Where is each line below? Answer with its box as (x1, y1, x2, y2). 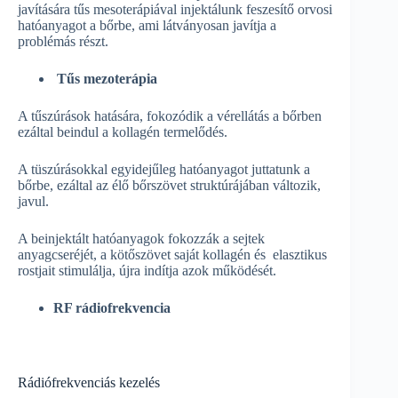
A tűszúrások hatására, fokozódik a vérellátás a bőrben (18, 107, 322, 123)
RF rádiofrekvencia (53, 299, 171, 315)
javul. (18, 193, 49, 209)
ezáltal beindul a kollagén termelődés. (18, 123, 227, 139)
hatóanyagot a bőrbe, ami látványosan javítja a (18, 17, 276, 33)
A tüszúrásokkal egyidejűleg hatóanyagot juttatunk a (18, 161, 310, 177)
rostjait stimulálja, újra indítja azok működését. (18, 262, 276, 278)
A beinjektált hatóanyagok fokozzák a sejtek (18, 230, 265, 246)
